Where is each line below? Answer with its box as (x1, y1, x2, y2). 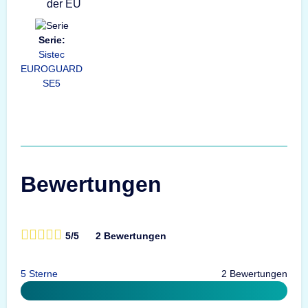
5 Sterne (21, 267, 58, 279)
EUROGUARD (21, 63, 82, 74)
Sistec (38, 48, 65, 60)
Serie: (38, 34, 65, 45)
